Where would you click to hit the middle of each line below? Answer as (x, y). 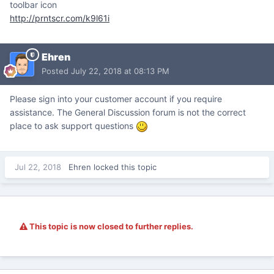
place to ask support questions (73, 125)
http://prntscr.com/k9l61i (60, 18)
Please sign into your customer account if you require (116, 98)
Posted (56, 71)
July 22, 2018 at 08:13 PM (120, 71)
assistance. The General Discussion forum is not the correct (128, 112)
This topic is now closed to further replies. (110, 226)
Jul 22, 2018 (38, 167)
